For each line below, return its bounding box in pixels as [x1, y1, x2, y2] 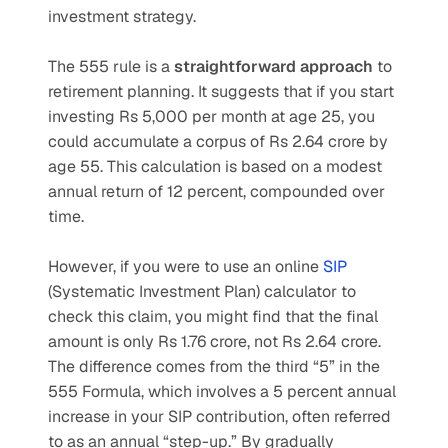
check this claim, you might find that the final [48, 306, 378, 327]
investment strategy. [48, 6, 196, 27]
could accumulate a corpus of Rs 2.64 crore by [48, 131, 388, 152]
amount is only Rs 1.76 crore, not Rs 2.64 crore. [48, 331, 381, 352]
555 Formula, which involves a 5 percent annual [48, 381, 396, 402]
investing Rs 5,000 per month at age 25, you [48, 106, 375, 127]
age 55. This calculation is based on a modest [48, 156, 382, 177]
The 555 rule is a [48, 56, 174, 77]
